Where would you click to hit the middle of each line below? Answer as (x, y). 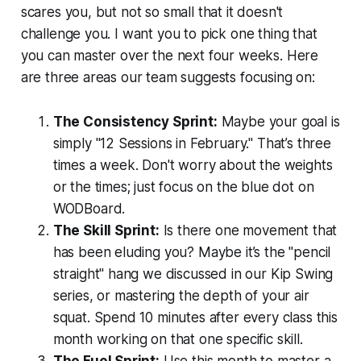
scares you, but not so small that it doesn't (152, 12)
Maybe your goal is (278, 122)
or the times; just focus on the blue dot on (183, 187)
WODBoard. (89, 209)
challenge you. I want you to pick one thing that (169, 34)
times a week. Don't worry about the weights (193, 166)
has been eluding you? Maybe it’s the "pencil (192, 253)
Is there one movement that (248, 231)
